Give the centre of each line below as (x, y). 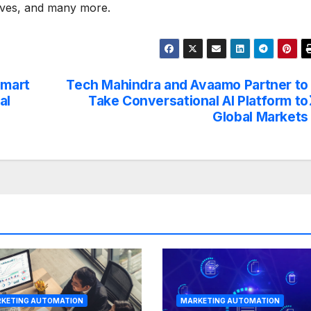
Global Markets (260, 117)
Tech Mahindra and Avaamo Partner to (187, 85)
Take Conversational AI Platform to (198, 101)
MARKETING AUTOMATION (230, 301)
